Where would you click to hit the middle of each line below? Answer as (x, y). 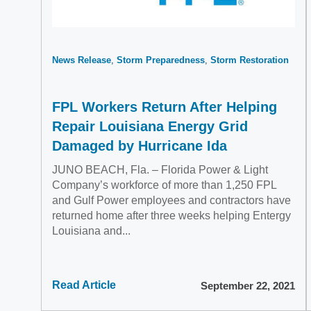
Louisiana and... (91, 231)
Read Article (84, 285)
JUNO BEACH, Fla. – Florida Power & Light (160, 170)
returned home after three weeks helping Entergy (171, 216)
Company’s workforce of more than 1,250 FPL (164, 185)
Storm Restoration (250, 60)
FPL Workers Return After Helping (165, 107)
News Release (82, 60)
